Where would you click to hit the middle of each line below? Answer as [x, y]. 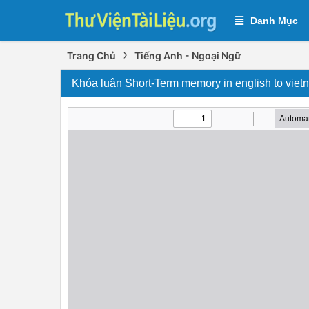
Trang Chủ [91, 56]
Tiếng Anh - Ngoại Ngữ [188, 56]
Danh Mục [274, 21]
